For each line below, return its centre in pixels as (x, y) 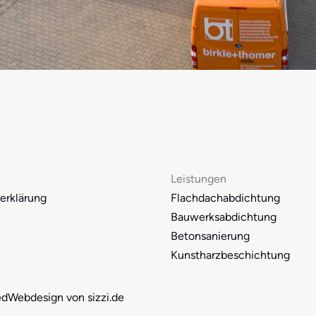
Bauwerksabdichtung (224, 217)
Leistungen (199, 179)
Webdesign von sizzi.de (66, 297)
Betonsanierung (210, 236)
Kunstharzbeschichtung (230, 255)
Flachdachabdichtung (225, 198)
